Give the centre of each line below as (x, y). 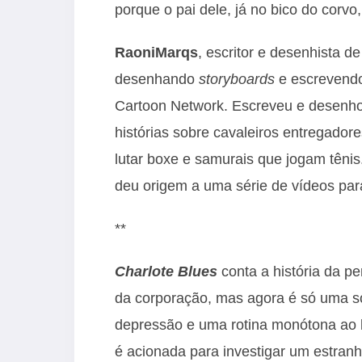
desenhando (157, 79)
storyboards (237, 79)
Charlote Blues (166, 271)
